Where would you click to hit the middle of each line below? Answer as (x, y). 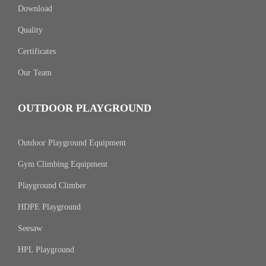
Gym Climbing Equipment (63, 164)
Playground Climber (52, 186)
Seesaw (30, 228)
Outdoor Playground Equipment (72, 143)
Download (35, 9)
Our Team (35, 73)
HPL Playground (46, 250)
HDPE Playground (49, 207)
